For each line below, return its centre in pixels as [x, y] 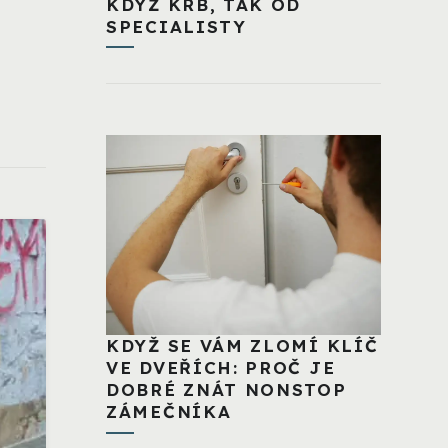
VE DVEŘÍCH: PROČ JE [221, 368]
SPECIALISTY [176, 26]
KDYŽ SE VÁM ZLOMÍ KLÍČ [242, 346]
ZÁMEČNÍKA [169, 412]
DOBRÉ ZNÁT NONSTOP [226, 390]
